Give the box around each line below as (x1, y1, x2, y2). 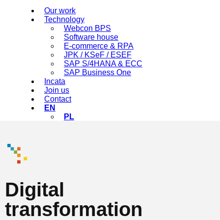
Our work (44, 6, 76, 15)
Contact (44, 95, 71, 103)
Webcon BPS (64, 24, 111, 32)
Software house (64, 33, 118, 41)
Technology (44, 15, 84, 24)
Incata (44, 77, 65, 85)
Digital (5, 179, 64, 200)
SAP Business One (64, 68, 131, 77)
